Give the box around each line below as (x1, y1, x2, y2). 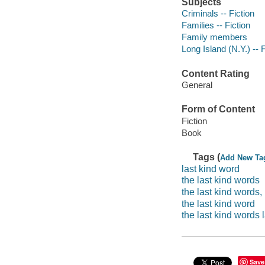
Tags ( (193, 152, 221, 163)
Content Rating (181, 68, 250, 79)
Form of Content (181, 104, 255, 115)
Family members (181, 32, 247, 43)
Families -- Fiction (181, 20, 250, 31)
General (181, 80, 212, 91)
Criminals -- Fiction (181, 8, 254, 19)
